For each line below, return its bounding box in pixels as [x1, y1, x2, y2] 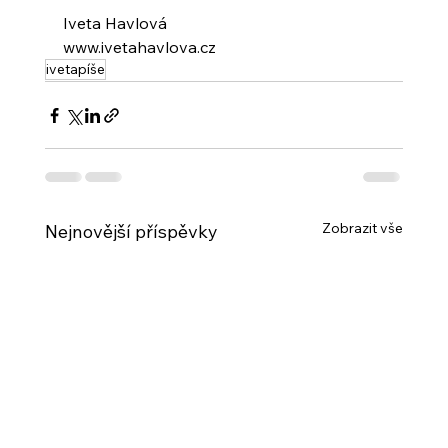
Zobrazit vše [322, 219, 404, 238]
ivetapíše [45, 60, 105, 79]
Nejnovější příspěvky [44, 220, 218, 244]
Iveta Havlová [62, 13, 167, 34]
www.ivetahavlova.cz [62, 37, 216, 58]
